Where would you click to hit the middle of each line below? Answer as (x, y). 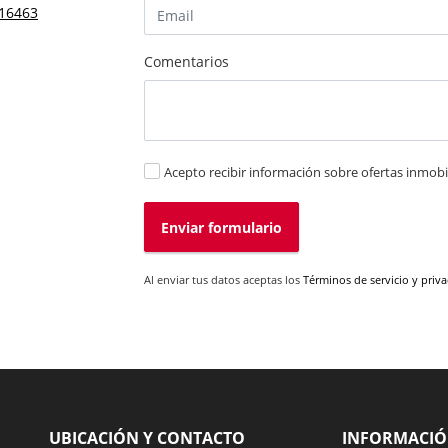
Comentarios (186, 62)
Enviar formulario (221, 227)
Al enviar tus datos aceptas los (223, 280)
